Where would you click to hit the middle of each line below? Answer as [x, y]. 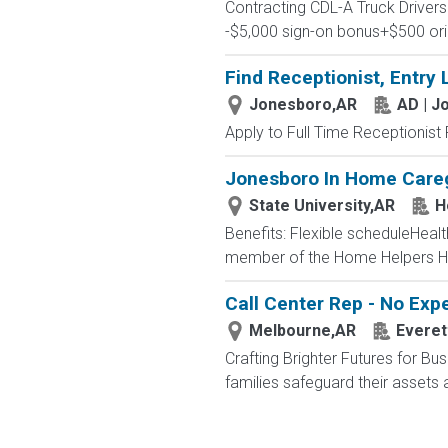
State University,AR [321, 205]
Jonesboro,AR [302, 104]
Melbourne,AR [302, 330]
